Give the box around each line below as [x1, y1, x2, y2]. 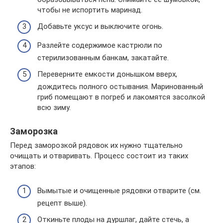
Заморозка [10, 126, 58, 137]
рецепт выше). [37, 198, 87, 208]
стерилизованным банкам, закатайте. [37, 53, 169, 62]
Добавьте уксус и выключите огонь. [37, 22, 163, 31]
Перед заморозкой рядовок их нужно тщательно [10, 141, 183, 150]
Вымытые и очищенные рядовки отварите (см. [37, 186, 201, 195]
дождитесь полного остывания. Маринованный [37, 82, 203, 92]
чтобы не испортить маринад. [37, 5, 142, 14]
